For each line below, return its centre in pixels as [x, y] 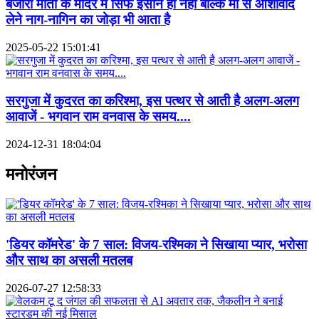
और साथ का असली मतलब [69, 261]
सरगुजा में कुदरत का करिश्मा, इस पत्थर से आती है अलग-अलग [152, 100]
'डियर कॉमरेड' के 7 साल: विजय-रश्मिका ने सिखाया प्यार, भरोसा [156, 245]
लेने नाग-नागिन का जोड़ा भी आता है [88, 20]
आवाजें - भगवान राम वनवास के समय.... [98, 116]
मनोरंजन [31, 174]
